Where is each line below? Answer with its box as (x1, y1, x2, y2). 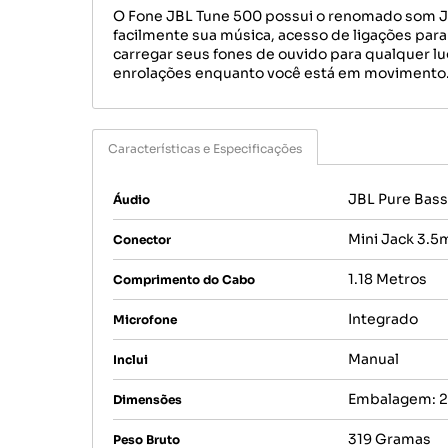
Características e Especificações (108, 140, 302, 156)
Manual (348, 349, 399, 368)
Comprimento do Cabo (113, 271, 255, 287)
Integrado (348, 309, 418, 328)
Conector (113, 231, 171, 247)
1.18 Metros (348, 269, 427, 288)
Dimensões (113, 391, 182, 407)
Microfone (113, 311, 177, 327)
